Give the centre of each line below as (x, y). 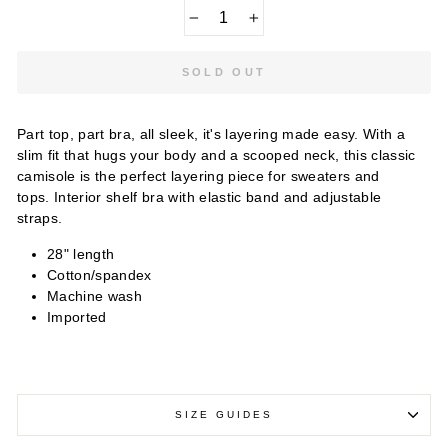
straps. (40, 219)
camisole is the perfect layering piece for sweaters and (198, 177)
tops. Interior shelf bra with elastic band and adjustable (199, 198)
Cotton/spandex (99, 276)
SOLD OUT (224, 72)
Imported (77, 318)
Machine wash (95, 297)
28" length (81, 255)
